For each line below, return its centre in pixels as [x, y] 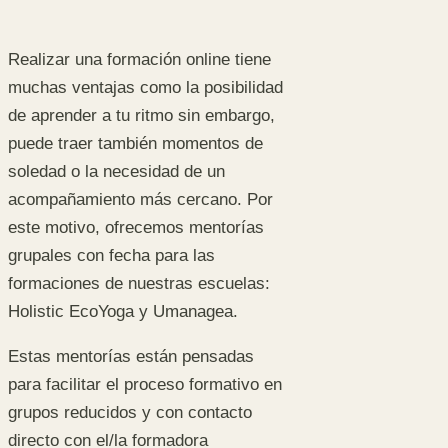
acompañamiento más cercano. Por [140, 199]
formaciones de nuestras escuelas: [139, 283]
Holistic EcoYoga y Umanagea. [123, 311]
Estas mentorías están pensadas [131, 356]
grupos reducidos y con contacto [130, 412]
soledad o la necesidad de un [116, 171]
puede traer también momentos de [135, 143]
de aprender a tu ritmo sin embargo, [141, 115]
